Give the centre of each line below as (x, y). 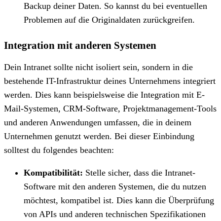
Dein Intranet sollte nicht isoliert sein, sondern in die (98, 67)
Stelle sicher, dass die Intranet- (139, 172)
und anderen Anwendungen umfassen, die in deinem (98, 122)
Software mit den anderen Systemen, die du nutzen (115, 186)
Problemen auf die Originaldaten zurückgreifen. (109, 19)
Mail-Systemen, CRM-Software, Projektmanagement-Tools (110, 108)
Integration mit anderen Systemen (80, 45)
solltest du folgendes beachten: (59, 150)
